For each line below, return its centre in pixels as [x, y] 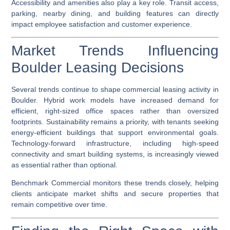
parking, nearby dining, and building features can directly [115, 13]
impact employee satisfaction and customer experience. [102, 24]
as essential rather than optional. [65, 165]
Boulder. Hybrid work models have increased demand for [115, 100]
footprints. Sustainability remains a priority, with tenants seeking [115, 122]
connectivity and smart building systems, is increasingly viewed [115, 154]
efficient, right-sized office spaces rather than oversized [115, 111]
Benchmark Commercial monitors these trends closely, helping [115, 183]
